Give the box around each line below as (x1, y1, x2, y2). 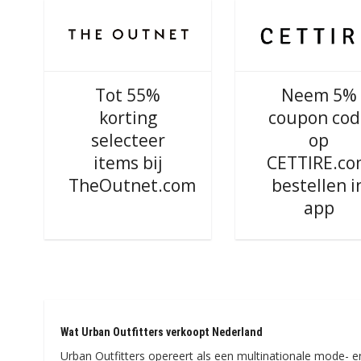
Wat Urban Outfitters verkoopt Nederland (60, 326, 263, 338)
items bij (93, 151, 163, 174)
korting (98, 106, 157, 129)
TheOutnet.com (68, 174, 197, 197)
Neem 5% (280, 84, 357, 106)
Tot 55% (95, 84, 161, 106)
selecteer (90, 129, 165, 151)
